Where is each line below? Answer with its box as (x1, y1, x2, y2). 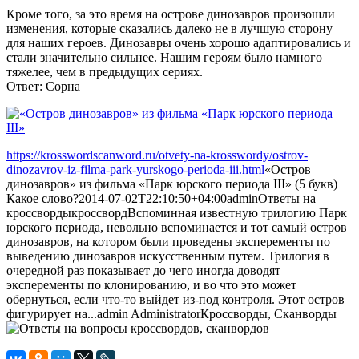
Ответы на (258, 191, 316, 205)
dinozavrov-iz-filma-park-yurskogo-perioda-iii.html (6, 162, 264, 176)
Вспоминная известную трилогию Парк (127, 205, 347, 220)
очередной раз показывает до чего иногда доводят (6, 263, 280, 277)
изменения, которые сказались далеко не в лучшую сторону (6, 21, 333, 35)
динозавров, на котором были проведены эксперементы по (6, 234, 330, 248)
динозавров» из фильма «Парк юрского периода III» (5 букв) (6, 176, 337, 191)
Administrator (131, 306, 200, 321)
